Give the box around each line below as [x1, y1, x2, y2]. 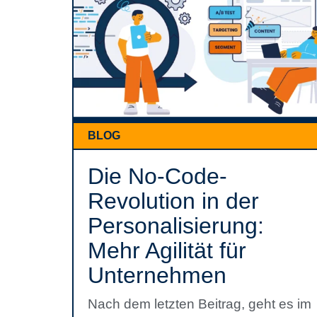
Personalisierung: [88, 213, 264, 238]
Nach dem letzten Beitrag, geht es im [88, 296, 311, 311]
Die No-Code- [88, 163, 227, 189]
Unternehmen [88, 263, 226, 288]
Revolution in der [88, 188, 259, 214]
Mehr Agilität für [88, 238, 246, 263]
